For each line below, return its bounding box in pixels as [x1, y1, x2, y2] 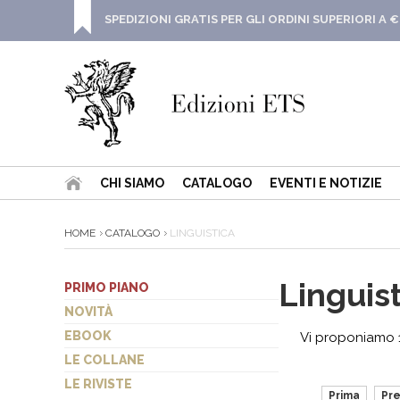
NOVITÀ [64, 304, 112, 319]
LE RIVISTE [64, 377, 132, 391]
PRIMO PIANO [64, 280, 149, 295]
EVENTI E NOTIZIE [270, 176, 382, 190]
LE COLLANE [64, 353, 145, 367]
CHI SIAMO [100, 176, 164, 190]
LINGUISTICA [167, 227, 235, 239]
